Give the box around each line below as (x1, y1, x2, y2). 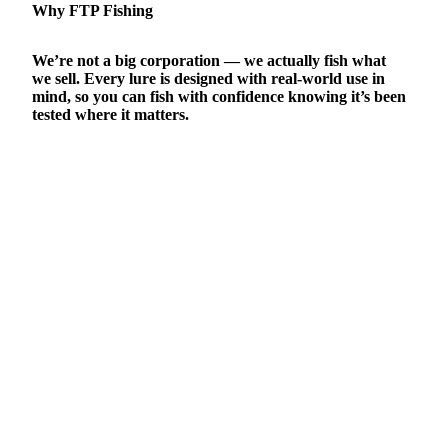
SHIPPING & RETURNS (32, 200, 180, 216)
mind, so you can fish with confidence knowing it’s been (32, 87, 406, 105)
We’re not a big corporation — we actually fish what (32, 51, 386, 69)
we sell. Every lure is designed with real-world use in (32, 69, 385, 87)
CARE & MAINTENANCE (32, 155, 189, 171)
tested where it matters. (32, 105, 189, 123)
